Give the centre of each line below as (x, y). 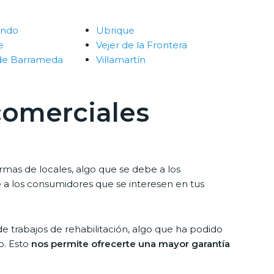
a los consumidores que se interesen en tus (103, 183)
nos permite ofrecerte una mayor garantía (131, 244)
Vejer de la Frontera (142, 45)
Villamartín (121, 60)
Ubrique (115, 31)
